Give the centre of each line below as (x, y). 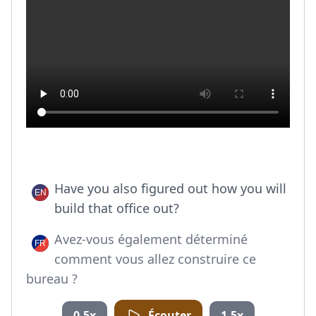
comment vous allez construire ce (155, 259)
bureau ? (52, 279)
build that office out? (117, 208)
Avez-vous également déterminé (151, 239)
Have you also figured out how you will (170, 188)
